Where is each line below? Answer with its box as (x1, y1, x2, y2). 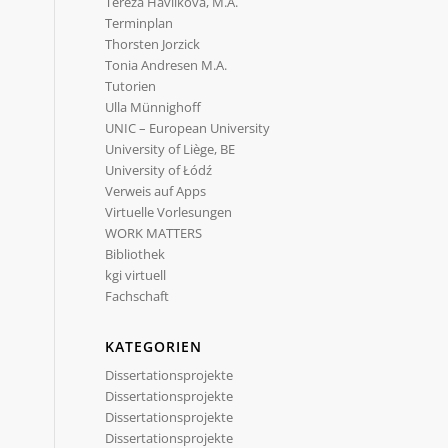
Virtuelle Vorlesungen (105, 203, 233, 221)
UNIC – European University (105, 119, 271, 137)
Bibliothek (105, 245, 166, 263)
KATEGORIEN (105, 337, 203, 356)
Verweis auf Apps (105, 182, 207, 200)
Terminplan (105, 14, 174, 32)
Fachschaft (105, 287, 170, 305)
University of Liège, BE (105, 140, 236, 158)
